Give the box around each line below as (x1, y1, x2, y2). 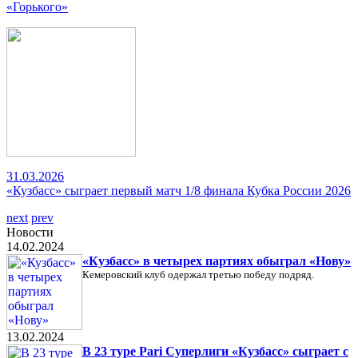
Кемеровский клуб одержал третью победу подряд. (82, 268, 314, 280)
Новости (6, 225, 54, 239)
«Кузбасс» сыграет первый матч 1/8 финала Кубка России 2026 (6, 184, 351, 197)
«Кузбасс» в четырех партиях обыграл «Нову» (82, 254, 351, 268)
